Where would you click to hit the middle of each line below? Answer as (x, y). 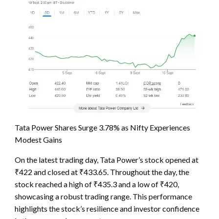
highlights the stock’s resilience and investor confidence (107, 208)
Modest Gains (38, 139)
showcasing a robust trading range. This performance (103, 196)
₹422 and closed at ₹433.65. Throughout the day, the (102, 172)
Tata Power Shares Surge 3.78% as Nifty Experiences (102, 127)
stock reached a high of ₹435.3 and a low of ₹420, (97, 184)
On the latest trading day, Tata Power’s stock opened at (107, 159)
